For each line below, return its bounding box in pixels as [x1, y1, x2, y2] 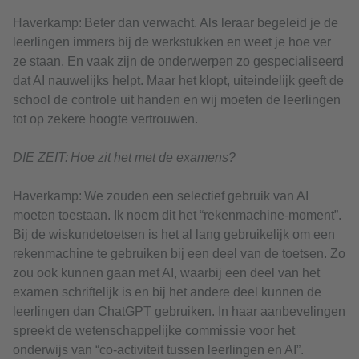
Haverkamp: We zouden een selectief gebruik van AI [13, 189, 309, 204]
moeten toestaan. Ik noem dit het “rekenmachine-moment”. [13, 208, 341, 223]
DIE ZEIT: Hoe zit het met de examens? [13, 151, 236, 165]
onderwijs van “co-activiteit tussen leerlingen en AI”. [13, 343, 304, 357]
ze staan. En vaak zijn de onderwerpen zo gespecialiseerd [13, 54, 344, 69]
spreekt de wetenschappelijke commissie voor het [13, 324, 295, 338]
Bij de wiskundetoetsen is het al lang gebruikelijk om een [13, 228, 335, 242]
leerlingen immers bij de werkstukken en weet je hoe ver [13, 35, 331, 50]
